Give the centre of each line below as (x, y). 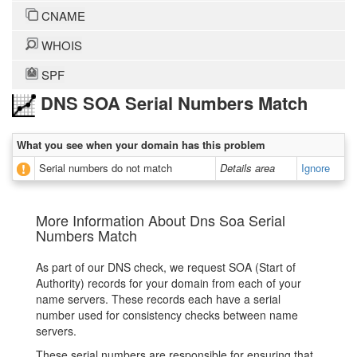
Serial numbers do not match (106, 168)
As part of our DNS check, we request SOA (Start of (166, 267)
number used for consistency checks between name (167, 315)
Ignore (316, 168)
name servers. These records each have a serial (158, 299)
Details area (247, 168)
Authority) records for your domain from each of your (169, 283)
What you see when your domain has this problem (141, 145)
